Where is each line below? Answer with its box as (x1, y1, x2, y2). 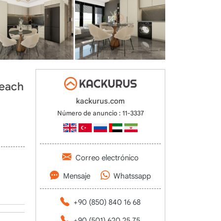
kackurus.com (76, 97, 125, 106)
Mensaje (63, 172, 90, 181)
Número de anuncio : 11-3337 (57, 109, 144, 118)
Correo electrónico (75, 153, 139, 162)
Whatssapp (113, 172, 151, 181)
